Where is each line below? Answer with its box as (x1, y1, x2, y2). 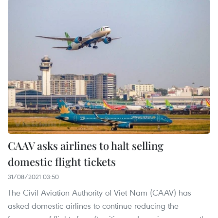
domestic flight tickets (8, 154, 116, 169)
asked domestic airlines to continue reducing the (8, 200, 179, 212)
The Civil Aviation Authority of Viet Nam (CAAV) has (8, 187, 191, 199)
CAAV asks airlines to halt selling (8, 138, 163, 153)
